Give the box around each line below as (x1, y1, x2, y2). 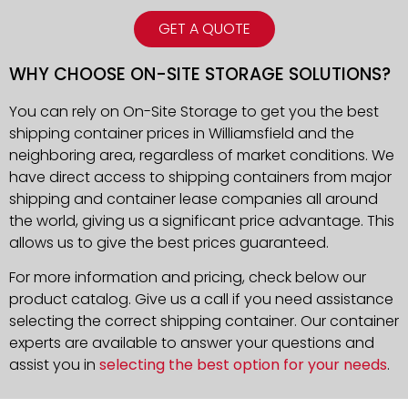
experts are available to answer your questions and (9, 332, 374, 354)
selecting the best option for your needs (99, 354, 387, 376)
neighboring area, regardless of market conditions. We (9, 144, 394, 166)
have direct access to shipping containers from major (9, 166, 392, 188)
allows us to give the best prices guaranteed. (9, 231, 329, 253)
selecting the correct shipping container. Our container (9, 311, 399, 332)
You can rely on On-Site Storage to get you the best (9, 100, 379, 122)
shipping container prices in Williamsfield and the (9, 122, 354, 144)
